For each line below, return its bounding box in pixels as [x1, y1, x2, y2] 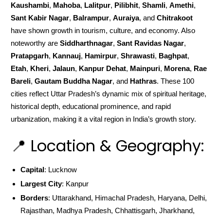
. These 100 [157, 77, 195, 85]
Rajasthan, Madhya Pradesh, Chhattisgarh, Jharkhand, [20, 206, 195, 215]
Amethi [169, 1, 194, 9]
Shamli [142, 1, 166, 9]
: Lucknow [44, 165, 77, 174]
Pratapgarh [11, 52, 49, 60]
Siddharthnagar [60, 39, 113, 47]
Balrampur [73, 14, 109, 22]
